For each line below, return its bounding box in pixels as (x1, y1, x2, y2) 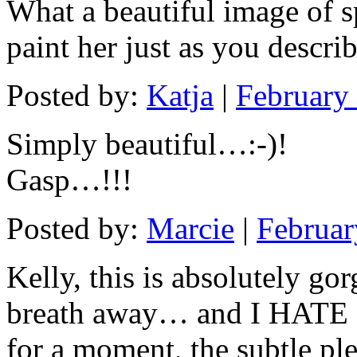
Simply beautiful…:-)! (6, 127, 288, 162)
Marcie (147, 211, 234, 246)
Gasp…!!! (6, 163, 132, 198)
